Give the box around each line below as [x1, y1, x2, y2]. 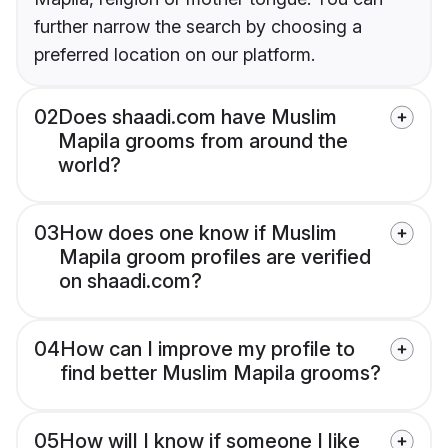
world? [58, 153, 121, 178]
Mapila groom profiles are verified [59, 245, 371, 270]
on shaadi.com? [59, 269, 202, 294]
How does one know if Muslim [59, 221, 337, 246]
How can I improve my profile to [60, 337, 355, 362]
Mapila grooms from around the [58, 129, 348, 154]
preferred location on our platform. [34, 44, 315, 66]
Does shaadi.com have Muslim [58, 105, 337, 130]
